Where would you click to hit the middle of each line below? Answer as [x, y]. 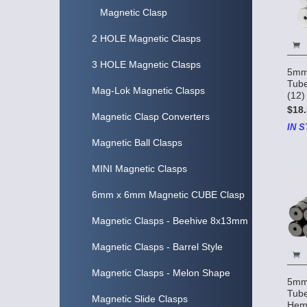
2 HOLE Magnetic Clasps [146, 38]
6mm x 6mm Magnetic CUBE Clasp [168, 195]
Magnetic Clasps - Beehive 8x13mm [170, 221]
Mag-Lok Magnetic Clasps [148, 90]
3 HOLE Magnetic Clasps [146, 64]
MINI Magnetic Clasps [139, 169]
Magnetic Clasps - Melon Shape [161, 273]
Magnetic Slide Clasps [140, 299]
